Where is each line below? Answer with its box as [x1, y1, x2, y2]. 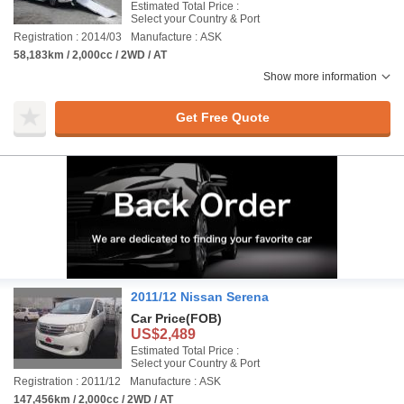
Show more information [263, 70, 377, 83]
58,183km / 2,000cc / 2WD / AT [14, 49, 167, 61]
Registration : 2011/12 [14, 375, 121, 388]
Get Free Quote [175, 109, 270, 124]
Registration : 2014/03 [14, 31, 122, 43]
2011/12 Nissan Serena [131, 289, 269, 304]
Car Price [131, 311, 186, 326]
